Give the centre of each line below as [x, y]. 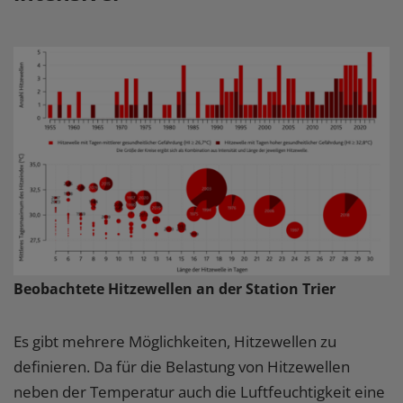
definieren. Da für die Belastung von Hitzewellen [182, 366]
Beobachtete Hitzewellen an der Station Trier [175, 288]
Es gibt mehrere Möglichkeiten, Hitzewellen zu [175, 341]
